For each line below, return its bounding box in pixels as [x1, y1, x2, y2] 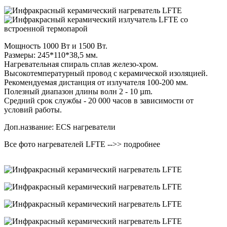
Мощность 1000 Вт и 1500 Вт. [4, 42, 107, 51]
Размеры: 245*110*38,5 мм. [4, 51, 98, 60]
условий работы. [4, 105, 62, 115]
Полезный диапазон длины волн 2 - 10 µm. [4, 87, 153, 96]
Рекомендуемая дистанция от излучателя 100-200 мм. [4, 78, 188, 87]
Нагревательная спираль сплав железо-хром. [4, 60, 158, 69]
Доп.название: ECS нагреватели [4, 123, 116, 132]
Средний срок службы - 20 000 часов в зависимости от [4, 96, 194, 105]
